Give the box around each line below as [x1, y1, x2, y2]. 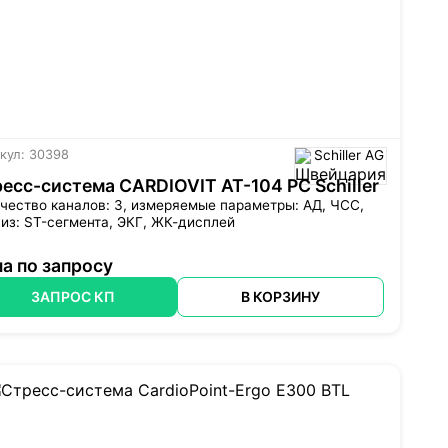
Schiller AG [313, 147, 384, 164]
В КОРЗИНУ [240, 288, 320, 306]
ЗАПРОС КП [31, 288, 116, 306]
